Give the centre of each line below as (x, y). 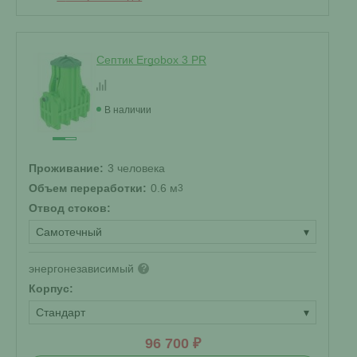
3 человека (136, 168)
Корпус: (51, 288)
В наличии (128, 110)
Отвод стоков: (70, 208)
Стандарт (61, 312)
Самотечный (69, 232)
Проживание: (66, 168)
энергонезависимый (81, 269)
